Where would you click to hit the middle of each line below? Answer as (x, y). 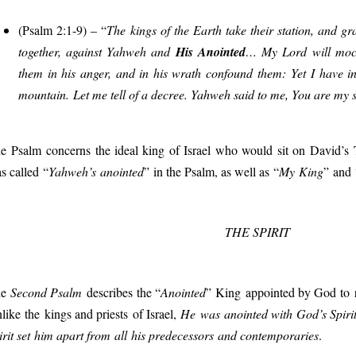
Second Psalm (46, 292)
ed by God (311, 292)
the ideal (119, 150)
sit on (291, 150)
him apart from (72, 335)
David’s (329, 150)
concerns (70, 150)
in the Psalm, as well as (211, 171)
